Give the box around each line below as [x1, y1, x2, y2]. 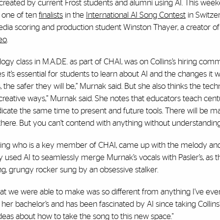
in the [65, 11, 84, 20]
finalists [39, 11, 63, 20]
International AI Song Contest [86, 11, 186, 20]
